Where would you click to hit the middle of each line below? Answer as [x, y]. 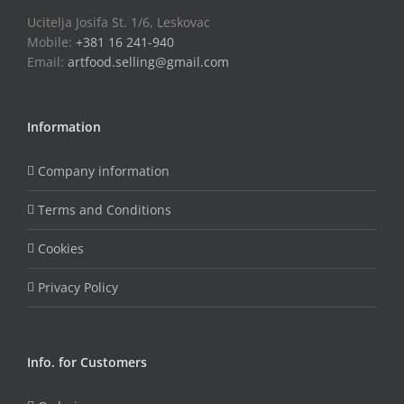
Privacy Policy [78, 287]
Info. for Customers [87, 362]
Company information [104, 170]
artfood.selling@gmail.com [148, 61]
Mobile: [51, 41]
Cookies [61, 248]
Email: [47, 61]
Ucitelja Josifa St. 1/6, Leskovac [119, 22]
